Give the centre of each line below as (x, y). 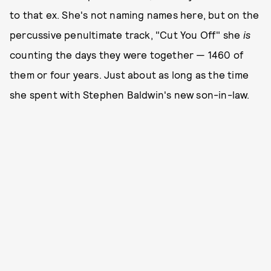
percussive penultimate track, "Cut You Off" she (126, 34)
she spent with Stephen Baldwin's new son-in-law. (130, 94)
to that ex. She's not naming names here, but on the (135, 15)
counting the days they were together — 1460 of (127, 54)
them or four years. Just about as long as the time (129, 74)
